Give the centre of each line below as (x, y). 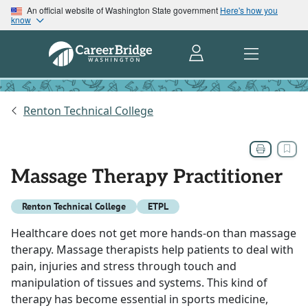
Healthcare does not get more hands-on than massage (154, 233)
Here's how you (249, 10)
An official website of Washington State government (122, 10)
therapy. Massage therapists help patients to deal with (152, 250)
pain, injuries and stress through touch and (124, 266)
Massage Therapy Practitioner (147, 177)
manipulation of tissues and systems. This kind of (139, 283)
